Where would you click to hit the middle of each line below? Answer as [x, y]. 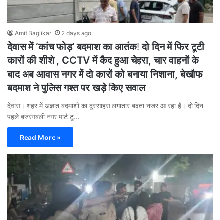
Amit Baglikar [33, 33]
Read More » [40, 137]
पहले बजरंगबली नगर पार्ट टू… [43, 117]
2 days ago [76, 33]
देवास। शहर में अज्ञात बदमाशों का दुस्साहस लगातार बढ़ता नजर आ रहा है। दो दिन [105, 106]
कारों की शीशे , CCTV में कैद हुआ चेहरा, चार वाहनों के [103, 61]
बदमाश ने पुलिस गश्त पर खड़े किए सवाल [76, 88]
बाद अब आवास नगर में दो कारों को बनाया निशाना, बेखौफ [105, 74]
